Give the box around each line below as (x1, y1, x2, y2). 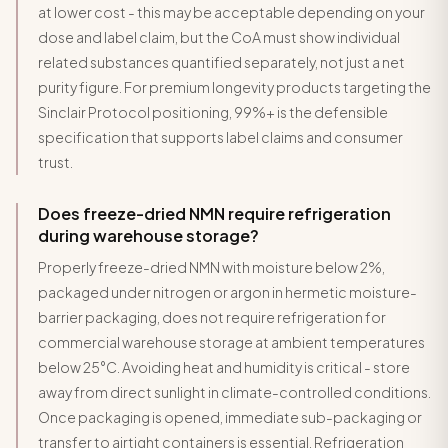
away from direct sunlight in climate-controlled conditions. (38, 382, 431, 401)
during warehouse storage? (38, 224, 259, 246)
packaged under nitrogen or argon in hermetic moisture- (38, 282, 417, 301)
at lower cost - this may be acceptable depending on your (38, 2, 425, 21)
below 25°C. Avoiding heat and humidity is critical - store (38, 357, 410, 376)
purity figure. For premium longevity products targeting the (38, 77, 431, 96)
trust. (38, 152, 73, 171)
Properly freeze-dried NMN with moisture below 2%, (38, 257, 385, 276)
